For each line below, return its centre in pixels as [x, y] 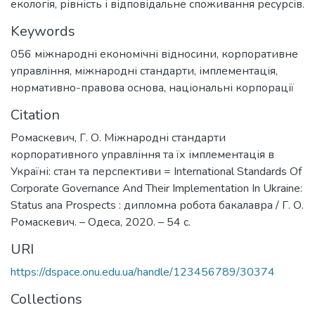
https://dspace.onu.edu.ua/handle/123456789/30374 [143, 272]
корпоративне [260, 54]
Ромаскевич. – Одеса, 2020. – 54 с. [101, 222]
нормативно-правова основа [87, 88]
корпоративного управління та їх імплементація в [142, 154]
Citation [35, 115]
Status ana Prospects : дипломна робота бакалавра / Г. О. [157, 205]
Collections [46, 299]
